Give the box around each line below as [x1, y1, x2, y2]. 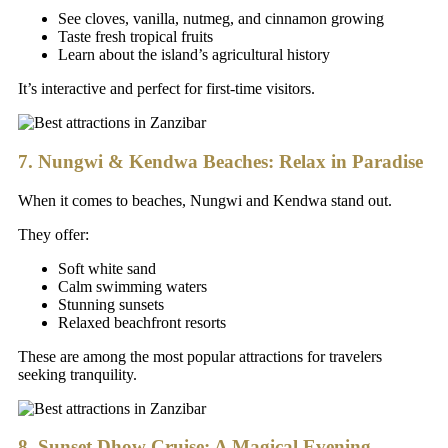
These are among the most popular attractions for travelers [18, 347, 382, 365]
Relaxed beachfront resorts [58, 313, 226, 331]
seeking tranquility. [18, 365, 137, 383]
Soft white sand [58, 259, 156, 277]
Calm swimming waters [58, 277, 207, 295]
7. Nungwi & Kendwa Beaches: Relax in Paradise [18, 150, 423, 172]
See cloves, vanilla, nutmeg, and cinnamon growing [58, 10, 384, 28]
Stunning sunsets [58, 295, 164, 313]
